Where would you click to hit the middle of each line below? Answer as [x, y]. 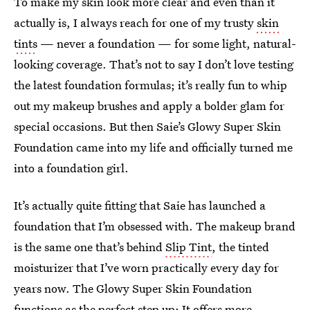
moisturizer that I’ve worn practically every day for [146, 267]
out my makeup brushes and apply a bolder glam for [149, 106]
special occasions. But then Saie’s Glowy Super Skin [147, 126]
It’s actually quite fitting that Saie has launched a [140, 205]
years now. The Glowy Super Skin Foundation [133, 288]
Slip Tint [189, 247]
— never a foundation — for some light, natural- [167, 43]
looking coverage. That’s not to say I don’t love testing [154, 64]
